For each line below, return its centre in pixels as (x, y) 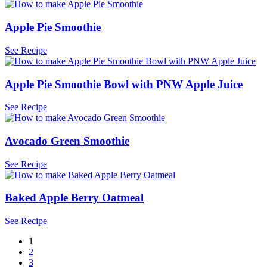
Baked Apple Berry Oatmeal (74, 198)
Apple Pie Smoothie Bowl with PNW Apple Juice (124, 84)
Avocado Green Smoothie (67, 141)
